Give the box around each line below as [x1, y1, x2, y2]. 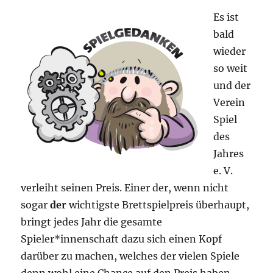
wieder [213, 44, 246, 57]
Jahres [213, 147, 244, 160]
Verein [213, 96, 246, 108]
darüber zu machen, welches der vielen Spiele [21, 249, 240, 262]
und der [213, 79, 251, 91]
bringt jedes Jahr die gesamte [21, 215, 163, 228]
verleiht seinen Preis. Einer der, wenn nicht [21, 181, 229, 194]
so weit [213, 62, 248, 74]
